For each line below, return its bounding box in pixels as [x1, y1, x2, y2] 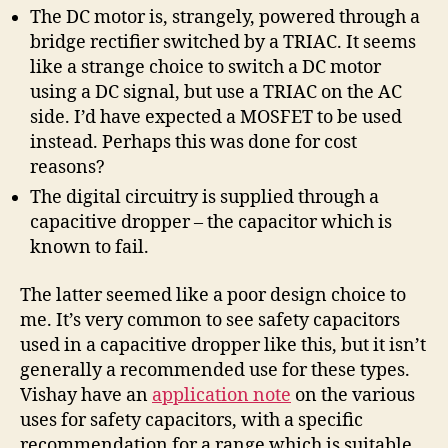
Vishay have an [20, 383, 152, 407]
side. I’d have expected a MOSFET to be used [30, 106, 402, 130]
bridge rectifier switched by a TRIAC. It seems [30, 31, 416, 55]
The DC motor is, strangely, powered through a [30, 6, 420, 30]
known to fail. [30, 236, 149, 260]
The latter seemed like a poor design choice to [20, 283, 406, 307]
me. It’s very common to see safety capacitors [20, 308, 400, 332]
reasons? [30, 156, 105, 180]
